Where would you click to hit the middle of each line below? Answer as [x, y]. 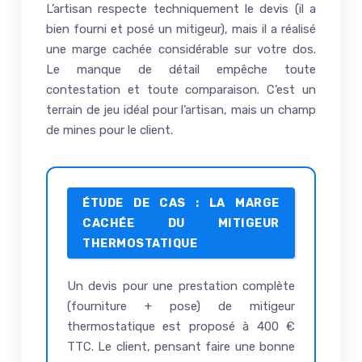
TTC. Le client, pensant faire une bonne [181, 346]
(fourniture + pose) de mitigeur [181, 306]
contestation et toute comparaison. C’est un [181, 90]
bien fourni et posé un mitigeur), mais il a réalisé [181, 29]
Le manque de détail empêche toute [181, 70]
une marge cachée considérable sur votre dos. [181, 50]
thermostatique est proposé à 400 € [181, 326]
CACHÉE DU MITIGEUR [181, 223]
